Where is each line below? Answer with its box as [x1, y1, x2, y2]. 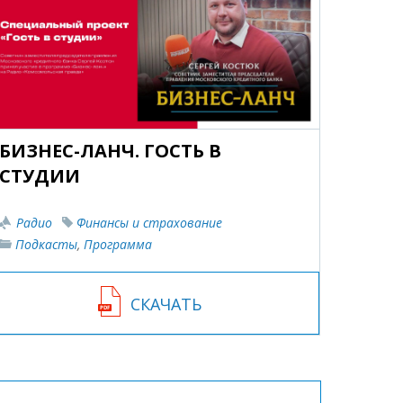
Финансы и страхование [76, 214, 222, 232]
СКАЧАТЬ [130, 293, 201, 316]
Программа [83, 236, 152, 254]
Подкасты [14, 236, 77, 254]
